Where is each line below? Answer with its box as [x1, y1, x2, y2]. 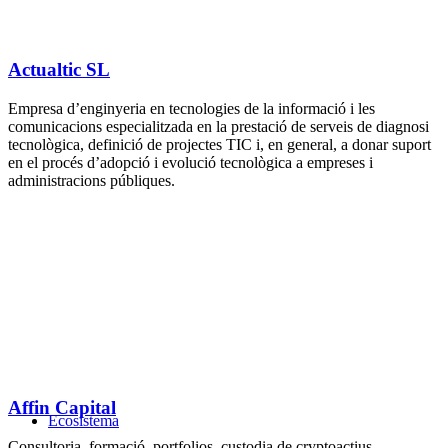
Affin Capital [8, 397, 116, 419]
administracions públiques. [8, 171, 175, 189]
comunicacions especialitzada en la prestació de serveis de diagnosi [8, 117, 429, 135]
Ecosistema [48, 412, 119, 429]
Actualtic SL [8, 59, 110, 81]
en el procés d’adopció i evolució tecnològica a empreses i [8, 153, 373, 171]
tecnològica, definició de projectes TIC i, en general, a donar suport [8, 135, 431, 153]
